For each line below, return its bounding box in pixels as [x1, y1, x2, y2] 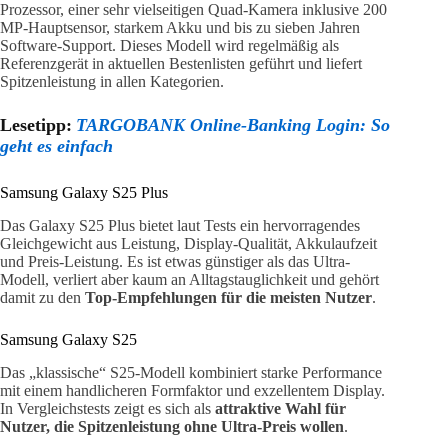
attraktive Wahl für [215, 399, 346, 417]
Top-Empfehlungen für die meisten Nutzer [85, 289, 372, 307]
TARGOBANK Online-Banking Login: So [76, 115, 390, 136]
